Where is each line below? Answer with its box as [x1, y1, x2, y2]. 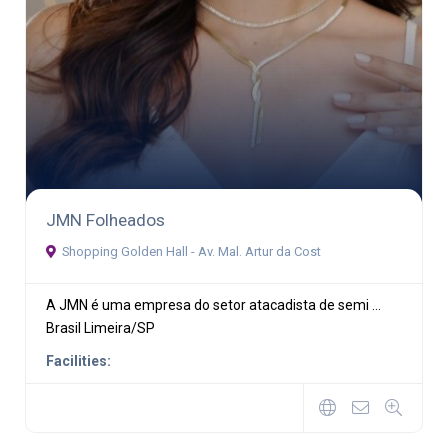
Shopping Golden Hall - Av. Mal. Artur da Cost [62, 244, 321, 260]
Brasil [46, 320, 81, 337]
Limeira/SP [84, 320, 155, 337]
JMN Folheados [46, 210, 165, 231]
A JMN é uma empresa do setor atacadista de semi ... [46, 297, 381, 314]
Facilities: [46, 353, 111, 370]
